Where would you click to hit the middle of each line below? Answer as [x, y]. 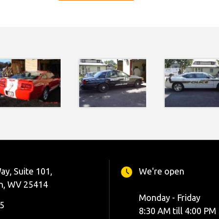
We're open [161, 171]
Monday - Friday [169, 198]
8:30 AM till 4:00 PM [177, 211]
